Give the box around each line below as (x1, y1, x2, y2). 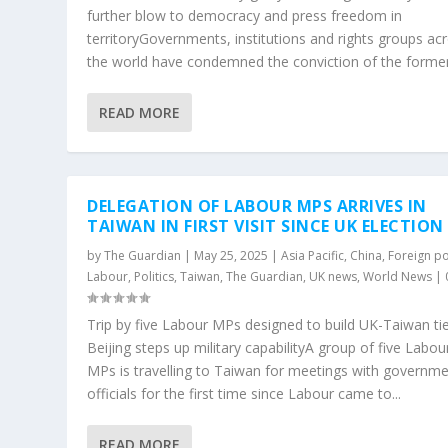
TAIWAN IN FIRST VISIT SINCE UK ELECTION (87, 214, 444, 237)
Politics (134, 267, 175, 285)
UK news (309, 267, 358, 285)
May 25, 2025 (194, 246, 269, 264)
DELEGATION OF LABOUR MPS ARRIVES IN (87, 194, 427, 217)
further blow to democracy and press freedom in (87, 5, 403, 25)
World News (363, 267, 433, 285)
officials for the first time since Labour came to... (87, 383, 402, 403)
